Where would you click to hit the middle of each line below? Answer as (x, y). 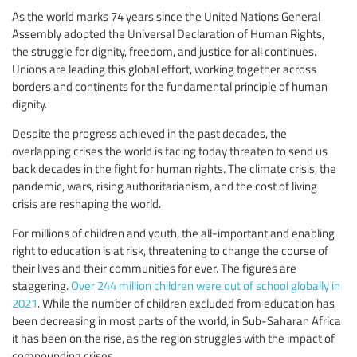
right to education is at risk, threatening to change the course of (170, 250)
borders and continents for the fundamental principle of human (170, 86)
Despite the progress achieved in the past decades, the (149, 133)
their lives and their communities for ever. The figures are (154, 267)
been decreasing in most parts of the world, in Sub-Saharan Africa (177, 320)
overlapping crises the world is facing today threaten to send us (170, 150)
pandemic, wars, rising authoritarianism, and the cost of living (165, 185)
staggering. (41, 285)
